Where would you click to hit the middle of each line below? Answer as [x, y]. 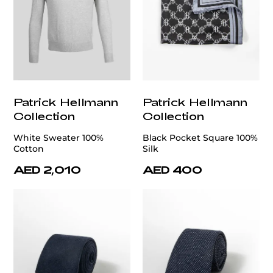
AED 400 [172, 170]
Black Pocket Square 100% [200, 138]
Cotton [29, 149]
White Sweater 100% [58, 138]
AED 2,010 [47, 170]
